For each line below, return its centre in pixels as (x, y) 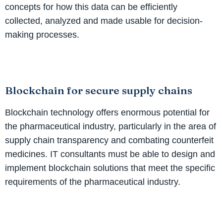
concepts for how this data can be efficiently (91, 7)
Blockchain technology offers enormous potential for (107, 112)
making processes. (42, 34)
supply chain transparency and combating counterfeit (109, 140)
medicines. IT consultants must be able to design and (110, 154)
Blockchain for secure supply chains (99, 90)
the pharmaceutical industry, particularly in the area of (111, 126)
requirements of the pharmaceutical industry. (93, 182)
